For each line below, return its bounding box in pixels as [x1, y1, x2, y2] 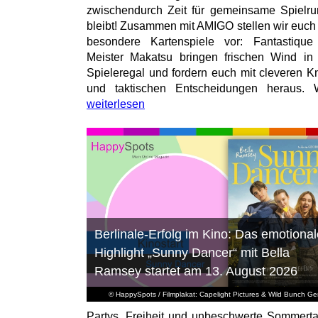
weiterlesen [87, 98, 145, 111]
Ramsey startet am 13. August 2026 [94, 264, 297, 279]
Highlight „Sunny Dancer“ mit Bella [94, 246, 290, 261]
